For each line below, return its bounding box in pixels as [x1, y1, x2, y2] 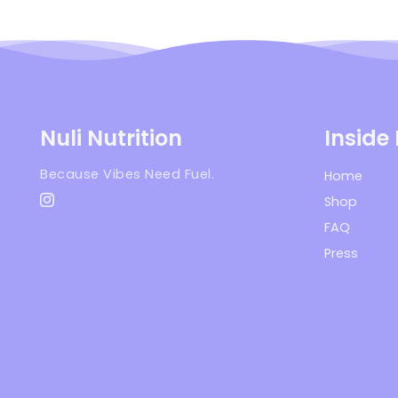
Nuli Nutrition [40, 123, 182, 154]
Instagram [37, 197, 101, 213]
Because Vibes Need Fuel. [40, 165, 214, 184]
